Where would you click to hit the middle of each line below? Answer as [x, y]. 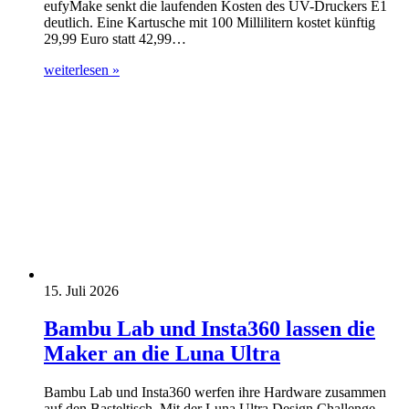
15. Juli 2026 [81, 290]
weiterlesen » [82, 69]
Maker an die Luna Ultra [162, 354]
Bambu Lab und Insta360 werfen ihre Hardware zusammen [215, 393]
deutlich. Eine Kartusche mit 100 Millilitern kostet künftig [210, 22]
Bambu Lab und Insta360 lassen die [210, 329]
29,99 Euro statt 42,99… [115, 38]
